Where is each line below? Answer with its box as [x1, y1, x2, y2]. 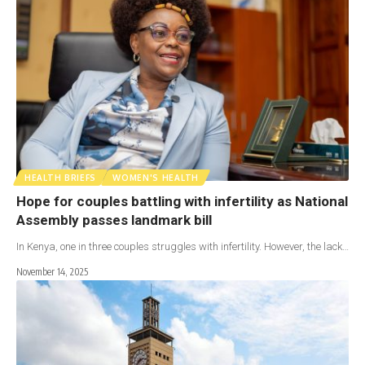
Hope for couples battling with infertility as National [16, 193, 348, 210]
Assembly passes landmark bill [16, 212, 212, 229]
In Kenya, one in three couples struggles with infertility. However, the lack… [16, 240, 349, 253]
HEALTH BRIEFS [24, 173, 97, 183]
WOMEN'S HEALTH [112, 173, 199, 183]
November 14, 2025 [16, 266, 88, 279]
